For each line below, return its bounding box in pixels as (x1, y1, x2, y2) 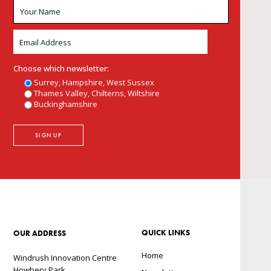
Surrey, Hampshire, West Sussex (34, 77, 155, 88)
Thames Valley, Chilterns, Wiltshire (34, 88, 160, 99)
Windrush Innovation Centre (13, 252, 117, 264)
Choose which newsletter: (13, 63, 109, 74)
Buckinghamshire (34, 99, 98, 110)
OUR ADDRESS (13, 228, 67, 239)
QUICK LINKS (142, 227, 190, 238)
